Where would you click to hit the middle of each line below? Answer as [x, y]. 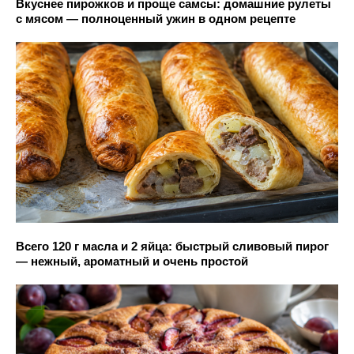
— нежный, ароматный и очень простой [132, 262]
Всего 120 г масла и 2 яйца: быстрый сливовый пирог [172, 247]
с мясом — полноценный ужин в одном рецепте [156, 18]
